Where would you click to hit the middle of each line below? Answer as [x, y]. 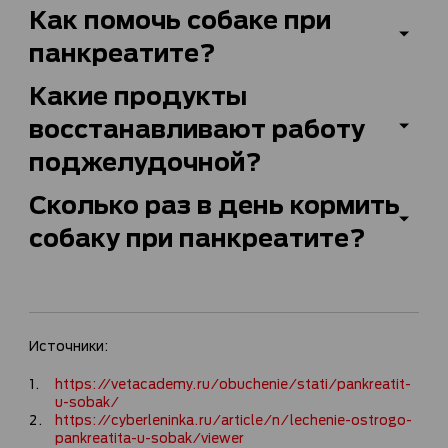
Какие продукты [138, 93]
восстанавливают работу [197, 126]
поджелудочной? [145, 159]
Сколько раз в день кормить [214, 202]
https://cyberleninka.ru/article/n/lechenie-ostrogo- [233, 418]
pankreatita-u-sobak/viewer [149, 436]
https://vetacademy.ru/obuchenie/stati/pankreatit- [233, 382]
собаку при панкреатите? [197, 235]
